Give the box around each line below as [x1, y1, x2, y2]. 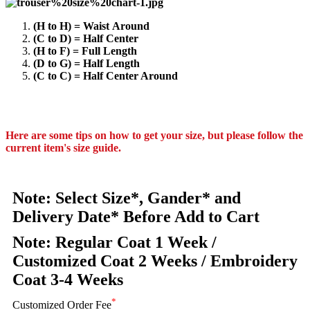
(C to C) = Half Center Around [33, 69, 178, 82]
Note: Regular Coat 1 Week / [12, 232, 217, 251]
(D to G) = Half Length [33, 57, 140, 69]
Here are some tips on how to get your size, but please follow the [6, 129, 303, 141]
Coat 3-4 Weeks [12, 270, 123, 289]
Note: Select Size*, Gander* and [12, 188, 241, 207]
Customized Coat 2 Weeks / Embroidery [12, 251, 298, 270]
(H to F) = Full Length [33, 44, 137, 57]
